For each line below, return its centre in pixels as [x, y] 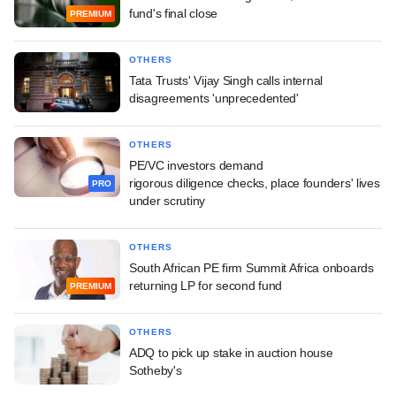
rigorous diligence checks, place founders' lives [255, 183]
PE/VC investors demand [196, 166]
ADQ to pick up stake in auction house [231, 353]
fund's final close [173, 14]
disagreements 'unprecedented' [214, 99]
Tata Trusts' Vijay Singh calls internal [226, 81]
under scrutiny [168, 201]
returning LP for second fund [206, 286]
